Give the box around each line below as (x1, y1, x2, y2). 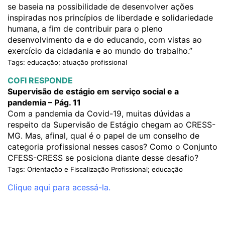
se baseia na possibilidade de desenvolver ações (8, 2, 193, 12)
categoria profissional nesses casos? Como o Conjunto (8, 142, 217, 152)
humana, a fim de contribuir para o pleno (8, 24, 163, 34)
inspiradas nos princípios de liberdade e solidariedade (8, 13, 213, 23)
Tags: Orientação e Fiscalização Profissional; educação (8, 165, 183, 173)
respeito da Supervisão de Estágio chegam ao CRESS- (8, 120, 215, 130)
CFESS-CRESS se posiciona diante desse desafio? (8, 153, 198, 163)
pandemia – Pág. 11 (8, 97, 81, 107)
